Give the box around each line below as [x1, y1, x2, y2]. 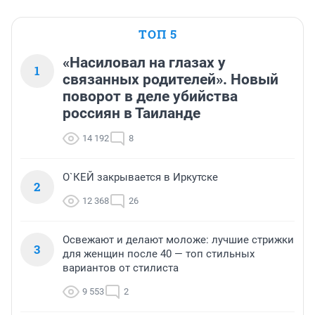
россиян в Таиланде [63, 105, 200, 122]
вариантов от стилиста [63, 262, 179, 275]
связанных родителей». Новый [63, 71, 278, 89]
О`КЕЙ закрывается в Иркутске [63, 171, 218, 184]
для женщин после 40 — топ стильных [63, 247, 255, 261]
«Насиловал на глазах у [63, 54, 226, 72]
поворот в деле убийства [63, 88, 238, 105]
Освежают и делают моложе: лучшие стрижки [63, 233, 294, 247]
